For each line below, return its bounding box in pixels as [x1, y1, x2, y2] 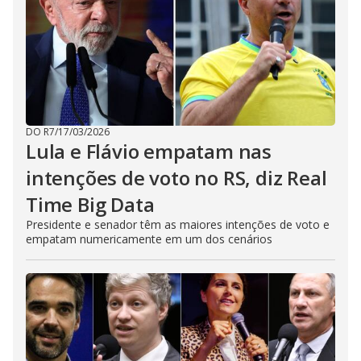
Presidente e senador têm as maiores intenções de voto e [26, 216, 330, 232]
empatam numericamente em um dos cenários [26, 230, 272, 247]
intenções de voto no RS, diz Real [26, 164, 327, 191]
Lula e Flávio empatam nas [26, 137, 272, 164]
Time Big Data [26, 190, 155, 218]
